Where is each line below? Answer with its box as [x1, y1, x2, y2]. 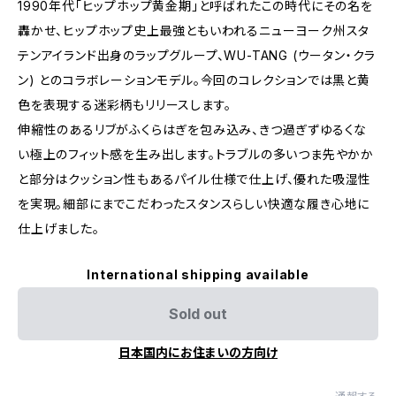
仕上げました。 [18, 221, 100, 236]
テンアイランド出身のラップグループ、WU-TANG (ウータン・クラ [18, 48, 377, 63]
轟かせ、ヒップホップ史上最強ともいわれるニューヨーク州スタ [18, 23, 370, 38]
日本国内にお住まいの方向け [118, 345, 278, 360]
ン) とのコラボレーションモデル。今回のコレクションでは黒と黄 [18, 72, 370, 88]
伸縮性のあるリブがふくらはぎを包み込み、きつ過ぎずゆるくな [18, 122, 368, 137]
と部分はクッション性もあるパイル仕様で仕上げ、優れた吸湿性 [18, 171, 372, 187]
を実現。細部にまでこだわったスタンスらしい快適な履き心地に [18, 196, 370, 211]
